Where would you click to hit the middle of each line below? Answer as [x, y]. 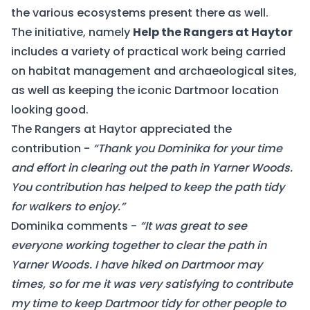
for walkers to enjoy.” [68, 207]
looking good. [50, 110]
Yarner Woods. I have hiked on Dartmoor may [137, 265]
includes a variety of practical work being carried [148, 52]
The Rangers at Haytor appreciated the [121, 129]
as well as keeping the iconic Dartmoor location [145, 90]
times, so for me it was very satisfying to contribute [152, 284]
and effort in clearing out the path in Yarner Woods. [152, 168]
